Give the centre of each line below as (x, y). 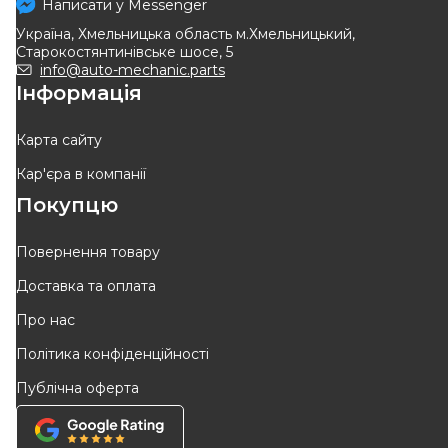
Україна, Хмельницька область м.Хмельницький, (185, 34)
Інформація (79, 93)
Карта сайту (59, 140)
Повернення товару (88, 252)
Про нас (45, 320)
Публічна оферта (77, 388)
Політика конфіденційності (112, 354)
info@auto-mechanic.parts (132, 70)
